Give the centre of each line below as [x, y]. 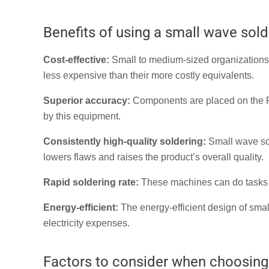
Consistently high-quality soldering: [125, 142]
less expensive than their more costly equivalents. [149, 76]
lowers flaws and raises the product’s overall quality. [153, 157]
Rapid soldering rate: [91, 183]
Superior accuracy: [87, 101]
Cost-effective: [76, 60]
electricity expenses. [86, 223]
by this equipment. [82, 116]
